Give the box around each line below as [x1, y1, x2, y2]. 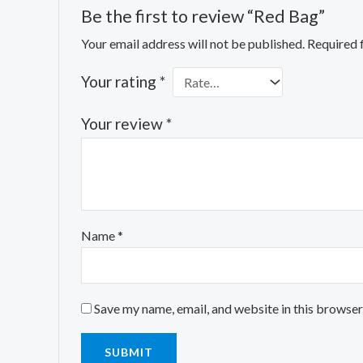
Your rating [80, 71, 160, 91]
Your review [80, 113, 166, 133]
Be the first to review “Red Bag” [80, 6, 325, 28]
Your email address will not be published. [80, 35, 305, 51]
